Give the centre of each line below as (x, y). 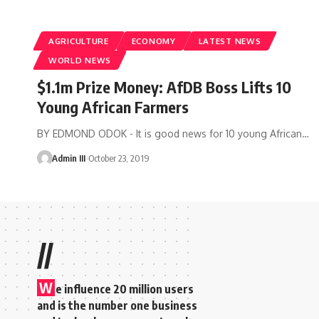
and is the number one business (117, 305)
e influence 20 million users (125, 289)
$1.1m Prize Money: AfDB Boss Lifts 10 (164, 87)
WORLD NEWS (80, 60)
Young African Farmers (113, 106)
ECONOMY (153, 41)
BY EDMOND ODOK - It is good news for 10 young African (169, 133)
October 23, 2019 (119, 158)
